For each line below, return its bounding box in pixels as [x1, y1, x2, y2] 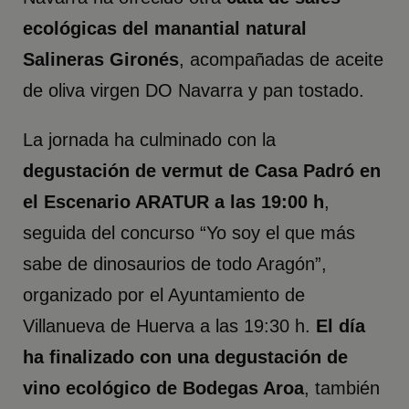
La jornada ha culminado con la [23, 130, 277, 151]
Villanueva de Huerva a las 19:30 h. [23, 316, 317, 337]
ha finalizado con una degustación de [23, 347, 349, 368]
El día [316, 316, 366, 337]
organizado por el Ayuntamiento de [23, 285, 306, 306]
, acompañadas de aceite [179, 49, 384, 70]
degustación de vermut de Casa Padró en [23, 161, 382, 182]
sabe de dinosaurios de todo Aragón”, [23, 254, 328, 275]
